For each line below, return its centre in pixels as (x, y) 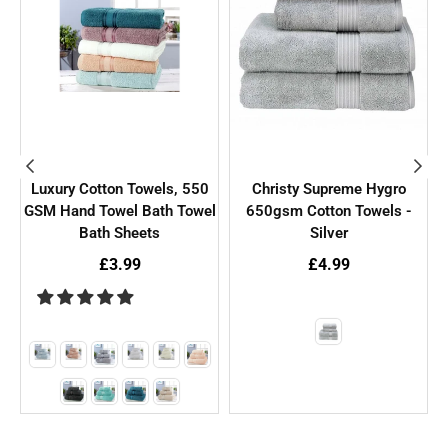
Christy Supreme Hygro (328, 188)
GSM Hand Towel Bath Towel (119, 210)
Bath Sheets (119, 232)
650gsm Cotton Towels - (328, 210)
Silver (328, 232)
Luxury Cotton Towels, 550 (119, 188)
